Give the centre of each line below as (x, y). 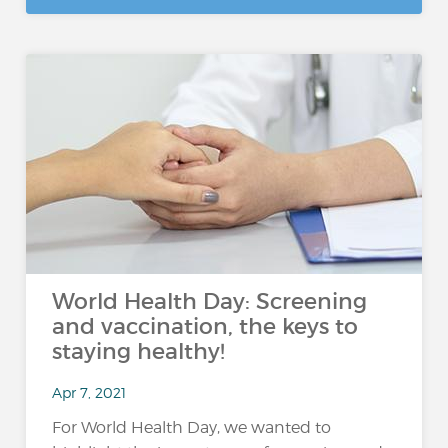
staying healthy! (139, 351)
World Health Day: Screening (210, 301)
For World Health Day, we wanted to (192, 428)
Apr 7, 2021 (89, 392)
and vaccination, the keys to (205, 326)
